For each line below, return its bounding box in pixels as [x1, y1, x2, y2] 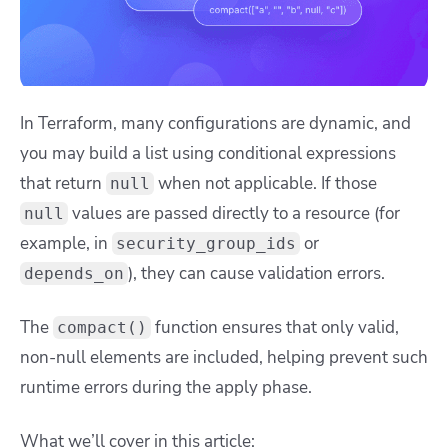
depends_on [24, 263, 124, 283]
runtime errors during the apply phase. [20, 375, 316, 399]
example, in [20, 231, 112, 255]
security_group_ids [116, 233, 296, 253]
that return [20, 171, 106, 195]
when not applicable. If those [154, 171, 377, 195]
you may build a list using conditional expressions [20, 141, 396, 165]
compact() [57, 317, 147, 337]
